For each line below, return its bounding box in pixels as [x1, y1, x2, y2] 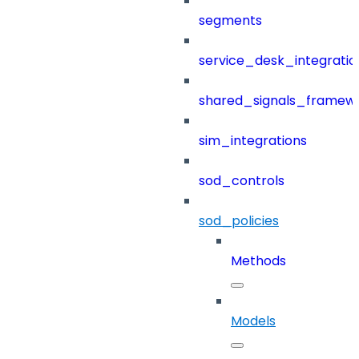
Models [231, 312, 276, 331]
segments [199, 11, 262, 30]
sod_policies [199, 212, 279, 231]
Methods [231, 252, 286, 271]
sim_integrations [199, 131, 307, 151]
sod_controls [199, 171, 284, 191]
